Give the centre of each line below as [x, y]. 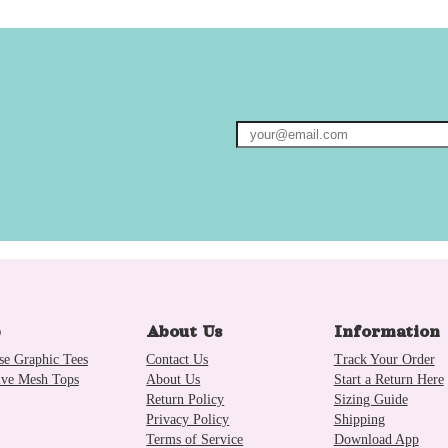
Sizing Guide [370, 398]
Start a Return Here [388, 378]
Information [386, 331]
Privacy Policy [188, 418]
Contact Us [177, 358]
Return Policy [185, 398]
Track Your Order [384, 358]
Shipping [359, 418]
